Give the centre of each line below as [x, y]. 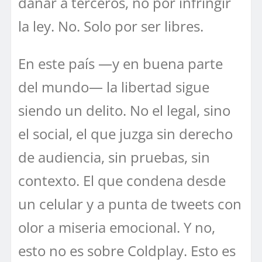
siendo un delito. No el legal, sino [124, 110]
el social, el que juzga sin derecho [125, 133]
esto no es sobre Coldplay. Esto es [127, 250]
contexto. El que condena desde [122, 180]
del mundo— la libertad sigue [114, 87]
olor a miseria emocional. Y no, [117, 227]
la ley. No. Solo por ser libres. [111, 26]
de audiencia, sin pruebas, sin [114, 157]
